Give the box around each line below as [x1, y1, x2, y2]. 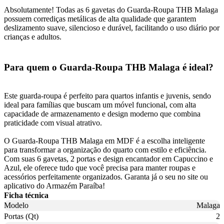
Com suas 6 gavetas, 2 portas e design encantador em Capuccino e [4, 154, 213, 163]
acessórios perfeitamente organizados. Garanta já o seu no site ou [4, 172, 208, 181]
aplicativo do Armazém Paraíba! [4, 181, 105, 190]
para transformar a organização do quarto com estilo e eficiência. [4, 145, 206, 154]
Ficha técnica [4, 190, 48, 199]
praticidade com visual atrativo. [4, 118, 102, 127]
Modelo [4, 200, 28, 209]
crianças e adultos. [4, 32, 61, 41]
